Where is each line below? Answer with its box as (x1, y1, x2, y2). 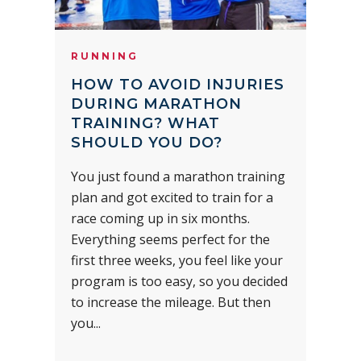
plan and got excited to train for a (71, 189, 273, 207)
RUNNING (71, 50, 139, 63)
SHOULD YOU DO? (71, 134, 222, 152)
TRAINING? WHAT (71, 114, 220, 133)
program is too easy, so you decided (71, 272, 288, 291)
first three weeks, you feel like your (71, 251, 283, 270)
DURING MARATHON (71, 95, 242, 114)
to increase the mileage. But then (71, 293, 271, 312)
